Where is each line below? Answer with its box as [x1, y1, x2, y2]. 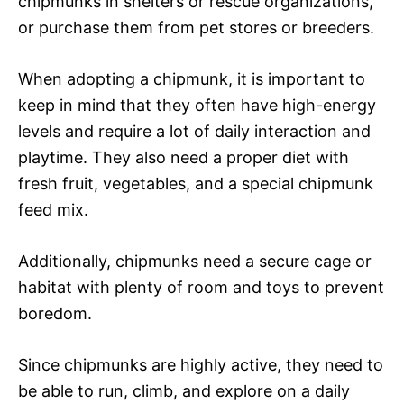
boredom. [18, 303, 92, 323]
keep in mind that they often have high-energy [18, 95, 376, 115]
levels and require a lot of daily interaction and [18, 121, 371, 141]
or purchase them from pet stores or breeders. [18, 17, 374, 37]
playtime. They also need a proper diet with [18, 147, 349, 167]
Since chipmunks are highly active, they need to [18, 354, 383, 374]
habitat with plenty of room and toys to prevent [18, 277, 384, 297]
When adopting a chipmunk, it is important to [18, 69, 365, 88]
